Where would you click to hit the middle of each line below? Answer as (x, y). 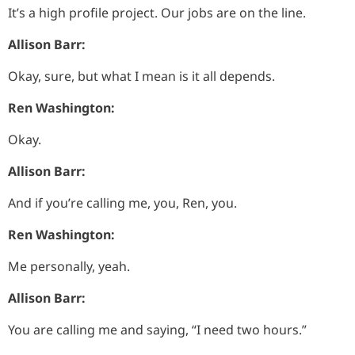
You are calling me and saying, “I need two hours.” (157, 329)
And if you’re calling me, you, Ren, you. (122, 202)
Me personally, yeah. (69, 266)
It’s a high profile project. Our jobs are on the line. (157, 12)
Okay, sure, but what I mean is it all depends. (141, 76)
